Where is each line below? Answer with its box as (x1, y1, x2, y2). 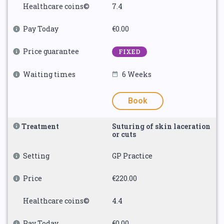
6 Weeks (122, 69, 151, 79)
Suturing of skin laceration (112, 121, 210, 131)
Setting (23, 151, 49, 160)
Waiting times (23, 69, 75, 79)
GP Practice (112, 151, 152, 160)
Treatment (21, 121, 59, 131)
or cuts (112, 129, 136, 139)
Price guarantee (23, 46, 79, 56)
